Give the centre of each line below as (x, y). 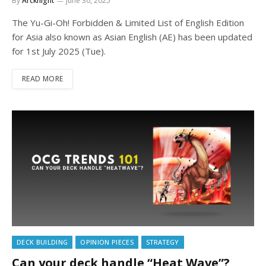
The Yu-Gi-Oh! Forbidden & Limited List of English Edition (128, 22)
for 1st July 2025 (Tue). (59, 51)
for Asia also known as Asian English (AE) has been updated (132, 37)
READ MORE (43, 78)
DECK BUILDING (42, 242)
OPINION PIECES (107, 242)
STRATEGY (162, 242)
